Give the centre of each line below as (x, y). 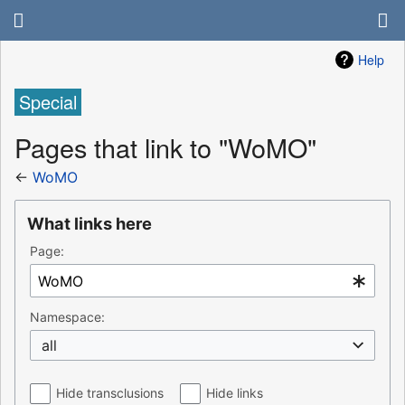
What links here (89, 224)
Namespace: (67, 317)
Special (48, 102)
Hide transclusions (110, 393)
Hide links (235, 393)
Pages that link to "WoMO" (165, 146)
